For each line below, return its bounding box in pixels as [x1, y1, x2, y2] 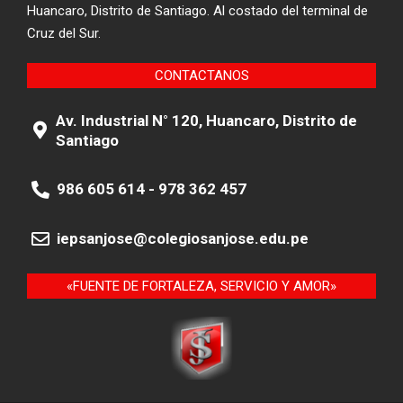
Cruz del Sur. [27, 25, 101, 42]
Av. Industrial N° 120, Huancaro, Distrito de [56, 112, 357, 130]
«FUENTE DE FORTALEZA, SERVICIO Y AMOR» [67, 278, 336, 295]
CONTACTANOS [154, 67, 249, 85]
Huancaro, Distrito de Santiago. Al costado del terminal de [27, 3, 368, 20]
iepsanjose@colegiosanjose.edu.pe [57, 229, 309, 248]
